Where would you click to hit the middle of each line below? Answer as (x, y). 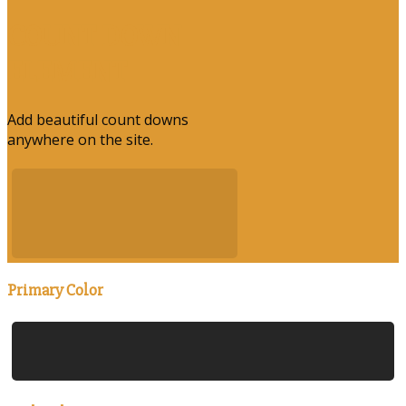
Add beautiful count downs (98, 119)
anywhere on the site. (80, 139)
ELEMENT (67, 72)
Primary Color (55, 290)
